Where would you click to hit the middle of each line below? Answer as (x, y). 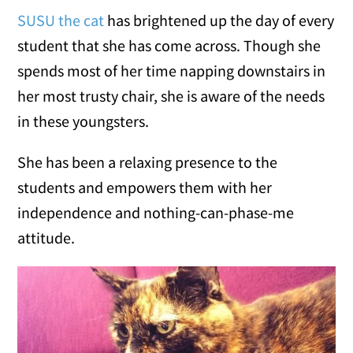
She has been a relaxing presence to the (148, 162)
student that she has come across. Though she (169, 46)
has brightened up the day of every (219, 20)
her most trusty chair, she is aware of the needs (171, 96)
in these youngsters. (84, 121)
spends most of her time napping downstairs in (172, 71)
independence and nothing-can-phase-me (156, 213)
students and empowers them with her (145, 188)
